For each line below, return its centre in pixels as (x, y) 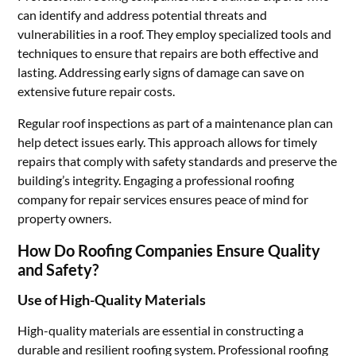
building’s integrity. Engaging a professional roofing (156, 180)
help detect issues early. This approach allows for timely (168, 142)
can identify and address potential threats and (143, 15)
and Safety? (58, 269)
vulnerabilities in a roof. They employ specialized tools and (175, 34)
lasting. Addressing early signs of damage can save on (161, 72)
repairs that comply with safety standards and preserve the (178, 161)
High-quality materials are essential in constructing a (161, 330)
